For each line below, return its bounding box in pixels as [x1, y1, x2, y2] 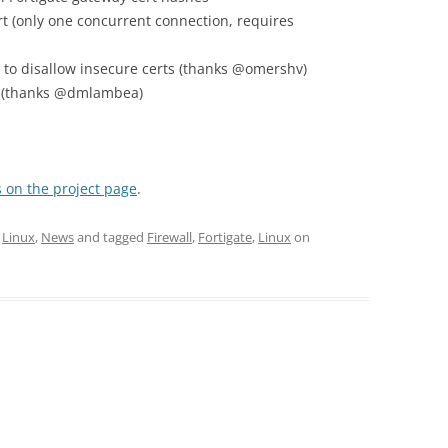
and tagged [74, 228, 147, 246]
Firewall [147, 228, 192, 246]
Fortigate [198, 228, 252, 246]
